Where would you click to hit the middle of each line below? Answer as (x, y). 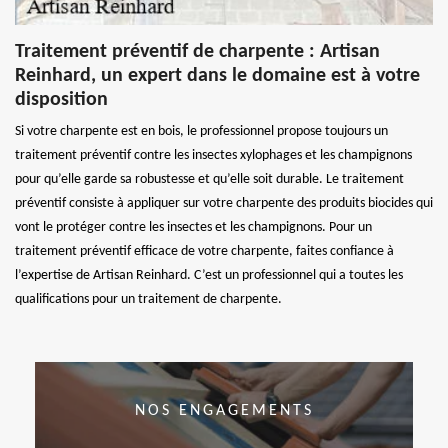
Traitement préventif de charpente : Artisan (197, 51)
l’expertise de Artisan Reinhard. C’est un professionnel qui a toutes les (209, 275)
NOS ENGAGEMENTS (224, 411)
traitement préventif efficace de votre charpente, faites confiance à (204, 251)
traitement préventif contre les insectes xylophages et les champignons (213, 155)
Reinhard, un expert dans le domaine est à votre (217, 75)
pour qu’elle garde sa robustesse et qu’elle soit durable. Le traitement (209, 179)
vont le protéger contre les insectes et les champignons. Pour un (193, 227)
